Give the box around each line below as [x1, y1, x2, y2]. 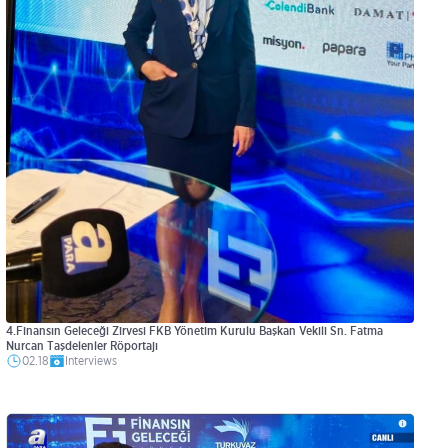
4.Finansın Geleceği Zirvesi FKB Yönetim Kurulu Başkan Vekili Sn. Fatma [6, 322, 383, 338]
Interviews [65, 353, 117, 369]
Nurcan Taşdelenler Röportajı [6, 337, 158, 353]
